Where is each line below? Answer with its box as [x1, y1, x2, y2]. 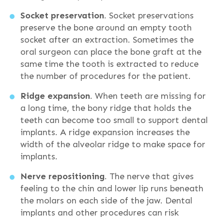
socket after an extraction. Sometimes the [20, 34, 194, 45]
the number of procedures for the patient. [20, 71, 191, 81]
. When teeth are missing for [90, 91, 206, 101]
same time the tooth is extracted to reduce [20, 59, 199, 69]
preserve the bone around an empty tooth [20, 22, 192, 33]
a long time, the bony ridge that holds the [20, 103, 191, 113]
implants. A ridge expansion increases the [20, 127, 190, 138]
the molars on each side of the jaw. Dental [20, 195, 192, 206]
